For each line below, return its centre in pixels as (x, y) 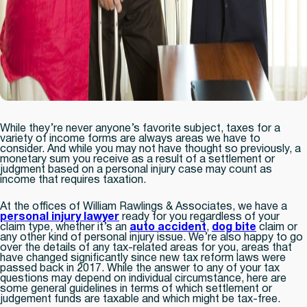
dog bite (234, 228)
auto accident (168, 228)
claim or (277, 228)
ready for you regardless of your (199, 217)
